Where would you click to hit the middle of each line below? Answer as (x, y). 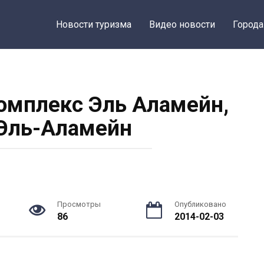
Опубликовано (200, 204)
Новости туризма (94, 24)
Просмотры (79, 204)
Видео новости (182, 24)
